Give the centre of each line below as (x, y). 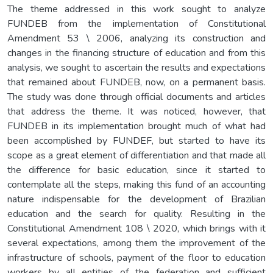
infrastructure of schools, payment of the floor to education (136, 257)
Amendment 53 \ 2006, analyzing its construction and (136, 38)
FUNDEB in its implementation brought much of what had (136, 126)
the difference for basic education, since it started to (136, 170)
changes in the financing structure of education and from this (136, 53)
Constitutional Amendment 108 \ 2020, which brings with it (136, 228)
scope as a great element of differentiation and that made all (136, 155)
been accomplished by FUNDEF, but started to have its (136, 140)
